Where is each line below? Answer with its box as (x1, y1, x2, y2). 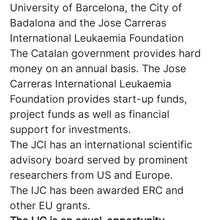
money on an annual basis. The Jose (10, 62, 186, 75)
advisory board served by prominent (10, 154, 188, 166)
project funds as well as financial (10, 108, 169, 121)
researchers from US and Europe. (10, 169, 173, 182)
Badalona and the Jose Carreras (10, 17, 166, 29)
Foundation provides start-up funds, (10, 93, 187, 106)
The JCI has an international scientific (10, 138, 192, 151)
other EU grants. (10, 199, 90, 212)
